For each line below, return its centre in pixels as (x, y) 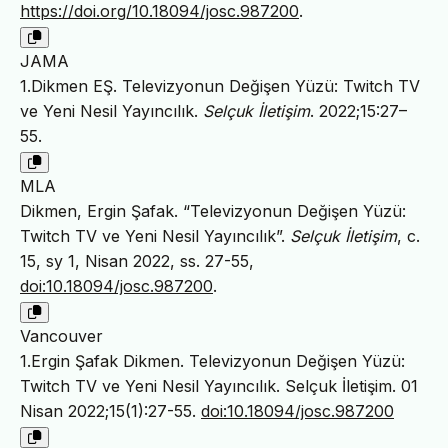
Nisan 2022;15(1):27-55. (110, 410)
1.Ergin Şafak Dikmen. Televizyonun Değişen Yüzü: (212, 360)
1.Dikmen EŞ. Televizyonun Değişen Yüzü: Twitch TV (220, 85)
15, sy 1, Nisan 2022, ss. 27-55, (137, 260)
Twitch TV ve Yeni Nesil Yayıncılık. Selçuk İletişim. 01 (219, 385)
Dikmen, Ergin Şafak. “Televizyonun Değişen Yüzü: (213, 210)
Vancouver (61, 335)
